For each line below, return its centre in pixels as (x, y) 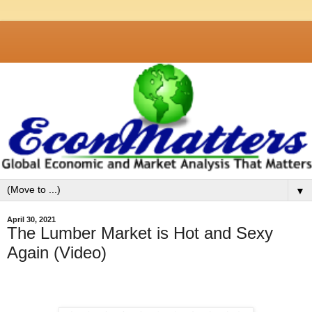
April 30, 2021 (31, 220)
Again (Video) (57, 253)
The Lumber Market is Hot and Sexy (140, 233)
